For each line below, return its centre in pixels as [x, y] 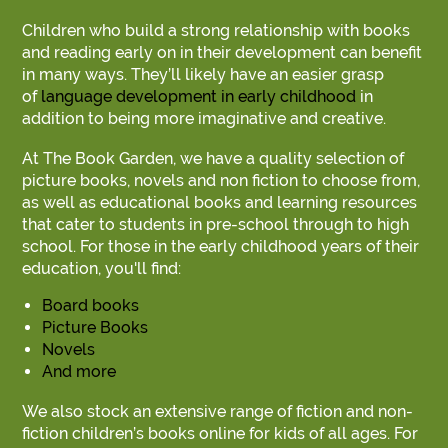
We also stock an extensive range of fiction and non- [218, 411]
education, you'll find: [102, 268]
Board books [91, 305]
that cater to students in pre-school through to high [216, 224]
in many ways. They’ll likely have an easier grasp [203, 74]
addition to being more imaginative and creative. [204, 118]
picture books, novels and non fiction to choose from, [221, 180]
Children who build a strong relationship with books [216, 30]
